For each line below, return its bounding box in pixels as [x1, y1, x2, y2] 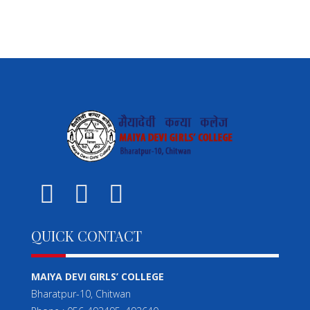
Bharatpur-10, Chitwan [31, 286, 131, 300]
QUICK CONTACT [31, 226, 142, 245]
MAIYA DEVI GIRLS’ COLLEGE [31, 269, 164, 283]
